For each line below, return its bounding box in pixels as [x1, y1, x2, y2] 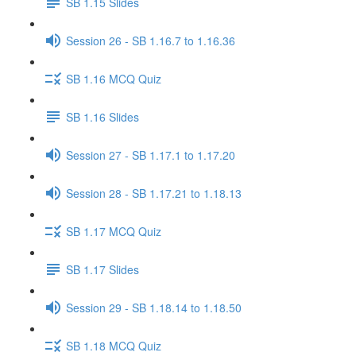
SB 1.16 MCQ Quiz [66, 70, 161, 87]
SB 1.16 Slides [66, 108, 139, 125]
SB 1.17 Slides [66, 261, 139, 277]
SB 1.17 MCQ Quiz [66, 222, 161, 239]
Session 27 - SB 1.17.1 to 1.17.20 [66, 146, 235, 163]
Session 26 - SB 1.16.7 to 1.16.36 [66, 32, 235, 48]
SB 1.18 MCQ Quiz [66, 337, 161, 354]
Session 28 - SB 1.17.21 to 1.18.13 [66, 184, 242, 201]
